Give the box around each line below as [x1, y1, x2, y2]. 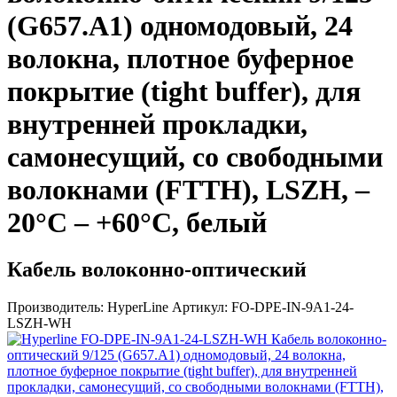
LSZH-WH [7, 315, 72, 331]
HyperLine [107, 300, 168, 315]
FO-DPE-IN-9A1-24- [231, 300, 354, 315]
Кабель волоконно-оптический [7, 258, 307, 282]
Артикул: [172, 300, 228, 315]
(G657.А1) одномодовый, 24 [7, 10, 353, 43]
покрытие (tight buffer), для [7, 75, 361, 108]
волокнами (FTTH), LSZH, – [7, 174, 370, 206]
